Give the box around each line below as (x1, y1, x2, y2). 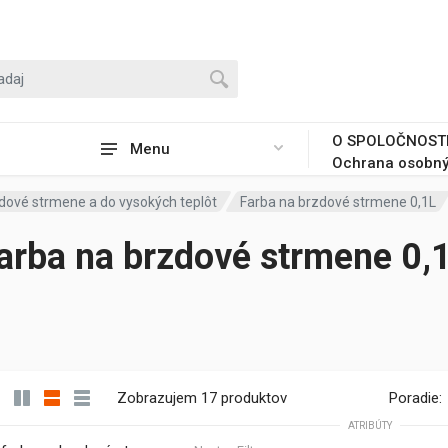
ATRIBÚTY (348, 420, 392, 431)
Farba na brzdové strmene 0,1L (240, 193, 437, 210)
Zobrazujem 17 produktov (117, 389, 287, 407)
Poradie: (389, 389, 442, 407)
